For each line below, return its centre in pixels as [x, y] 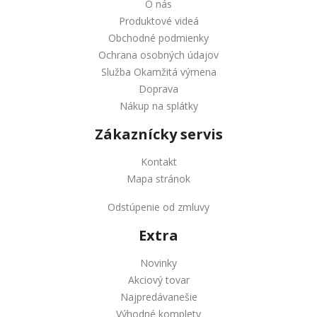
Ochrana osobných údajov [158, 54]
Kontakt [158, 161]
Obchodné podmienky [158, 38]
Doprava [158, 88]
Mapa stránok [158, 178]
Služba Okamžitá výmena [158, 71]
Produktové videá [158, 21]
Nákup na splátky [158, 105]
